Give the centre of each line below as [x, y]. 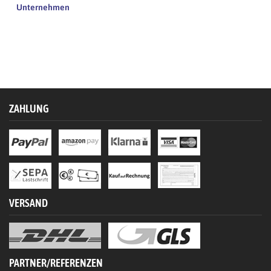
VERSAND [28, 203]
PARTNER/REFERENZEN [56, 263]
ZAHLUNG [29, 109]
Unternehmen [43, 8]
